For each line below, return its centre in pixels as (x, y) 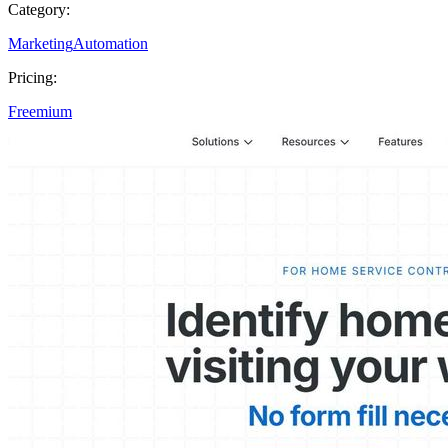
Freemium (40, 111)
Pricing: (32, 77)
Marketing (40, 43)
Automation (110, 43)
